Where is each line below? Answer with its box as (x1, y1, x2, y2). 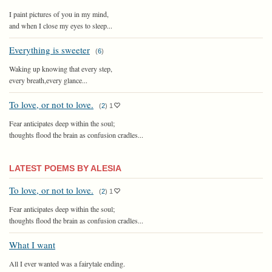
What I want (9, 238, 55, 251)
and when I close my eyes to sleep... (9, 20, 112, 30)
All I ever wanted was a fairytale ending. (9, 258, 125, 268)
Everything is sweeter (9, 43, 90, 56)
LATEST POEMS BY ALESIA (9, 163, 121, 173)
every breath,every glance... (9, 75, 87, 85)
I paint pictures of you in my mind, (9, 8, 109, 19)
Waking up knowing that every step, (9, 63, 112, 73)
